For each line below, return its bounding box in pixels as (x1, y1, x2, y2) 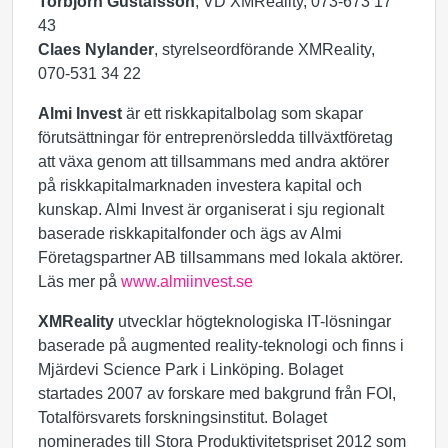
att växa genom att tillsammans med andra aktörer (38, 153, 389, 170)
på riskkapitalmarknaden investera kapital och (38, 177, 362, 194)
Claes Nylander (38, 41, 154, 58)
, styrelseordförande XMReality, (154, 41, 375, 58)
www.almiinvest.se (121, 273, 253, 290)
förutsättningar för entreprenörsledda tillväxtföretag (38, 129, 393, 146)
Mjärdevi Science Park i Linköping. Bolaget (38, 361, 343, 378)
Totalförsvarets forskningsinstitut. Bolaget (38, 409, 327, 426)
